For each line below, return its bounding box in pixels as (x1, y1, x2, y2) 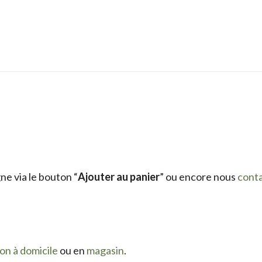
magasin (87, 243, 124, 257)
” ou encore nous (160, 170, 237, 183)
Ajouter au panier (78, 170, 160, 183)
